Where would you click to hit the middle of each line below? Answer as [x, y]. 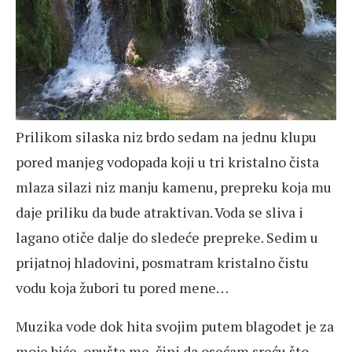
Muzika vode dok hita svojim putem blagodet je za [175, 326]
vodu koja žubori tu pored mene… [122, 288]
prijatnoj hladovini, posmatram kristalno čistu [162, 262]
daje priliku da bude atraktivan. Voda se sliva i [159, 212]
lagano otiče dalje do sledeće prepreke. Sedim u [167, 237]
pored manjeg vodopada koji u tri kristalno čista [167, 162]
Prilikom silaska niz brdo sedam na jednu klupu [166, 137]
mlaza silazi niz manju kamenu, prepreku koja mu [174, 187]
